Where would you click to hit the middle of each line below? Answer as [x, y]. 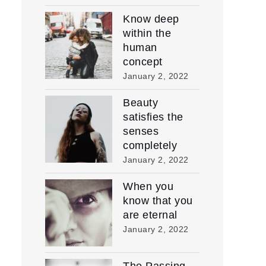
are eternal [150, 215]
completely [150, 145]
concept [143, 62]
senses [141, 131]
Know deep [151, 19]
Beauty [140, 103]
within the [147, 33]
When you [148, 186]
